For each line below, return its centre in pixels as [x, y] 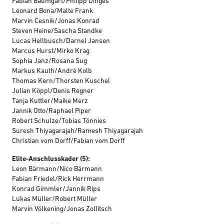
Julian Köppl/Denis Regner [53, 91]
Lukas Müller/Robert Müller [54, 199]
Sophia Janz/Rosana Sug [49, 61]
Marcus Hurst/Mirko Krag [51, 51]
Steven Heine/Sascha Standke [57, 31]
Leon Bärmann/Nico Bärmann [57, 169]
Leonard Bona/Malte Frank [52, 11]
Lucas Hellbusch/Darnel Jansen [61, 41]
